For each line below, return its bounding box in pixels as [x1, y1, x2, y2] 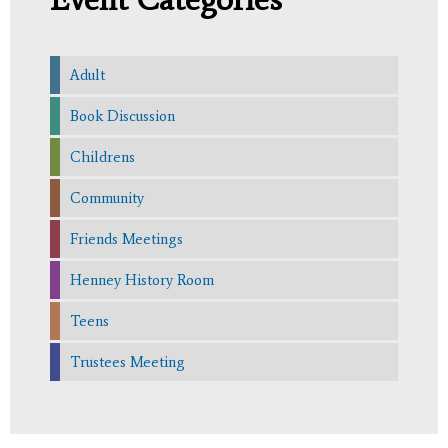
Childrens [70, 147, 135, 166]
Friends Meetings [70, 229, 183, 248]
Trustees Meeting [70, 352, 185, 371]
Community [70, 188, 144, 207]
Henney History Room [70, 270, 214, 289]
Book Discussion [70, 106, 175, 125]
